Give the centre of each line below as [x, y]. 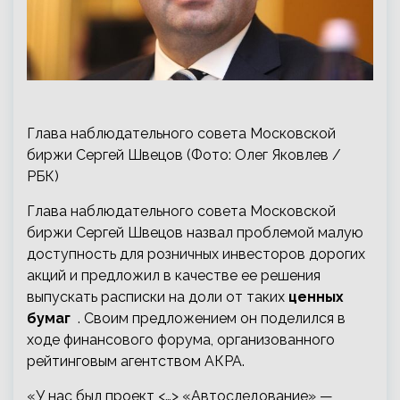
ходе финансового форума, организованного [181, 339]
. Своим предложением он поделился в [208, 318]
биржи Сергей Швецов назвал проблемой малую [195, 232]
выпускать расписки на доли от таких [158, 296]
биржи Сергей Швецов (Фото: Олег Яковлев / [184, 154]
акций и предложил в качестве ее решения [174, 275]
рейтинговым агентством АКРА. [136, 361]
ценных [316, 296]
